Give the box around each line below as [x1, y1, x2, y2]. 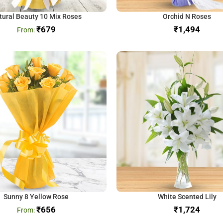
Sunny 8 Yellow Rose [3, 193, 69, 201]
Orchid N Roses [163, 12, 211, 21]
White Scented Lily [157, 193, 217, 201]
